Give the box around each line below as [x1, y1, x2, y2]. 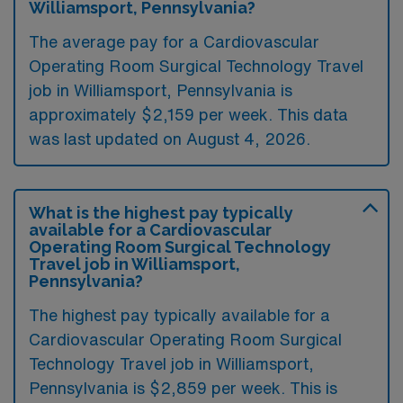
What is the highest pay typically [29, 202, 293, 222]
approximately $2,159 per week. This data [29, 105, 348, 122]
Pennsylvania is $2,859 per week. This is [29, 379, 337, 396]
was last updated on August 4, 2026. [29, 130, 310, 147]
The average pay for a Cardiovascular [29, 32, 319, 49]
